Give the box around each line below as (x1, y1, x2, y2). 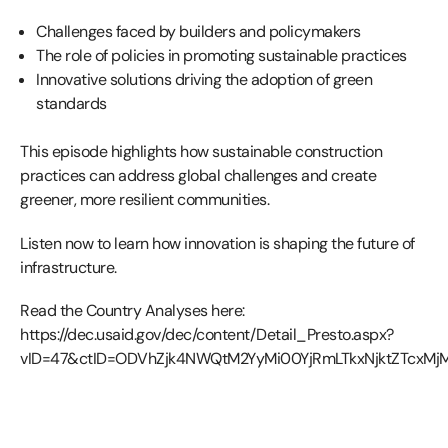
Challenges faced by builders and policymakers (36, 21, 361, 43)
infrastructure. (20, 256, 117, 278)
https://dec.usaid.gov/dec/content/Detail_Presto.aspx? (20, 323, 394, 345)
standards (36, 93, 107, 115)
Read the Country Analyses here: (20, 299, 245, 321)
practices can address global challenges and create (20, 165, 376, 187)
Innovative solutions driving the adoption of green (36, 69, 372, 91)
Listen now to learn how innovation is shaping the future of (20, 232, 415, 254)
